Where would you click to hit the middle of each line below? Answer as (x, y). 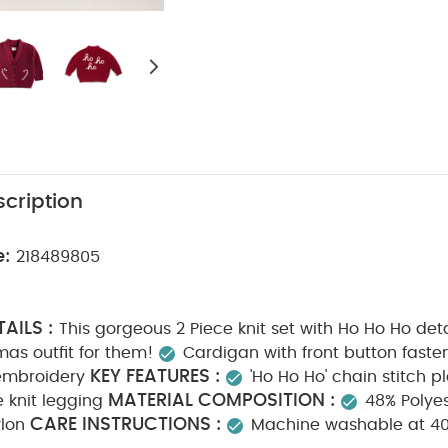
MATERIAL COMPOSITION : (222, 401)
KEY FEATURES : (155, 377)
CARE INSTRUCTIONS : (126, 425)
